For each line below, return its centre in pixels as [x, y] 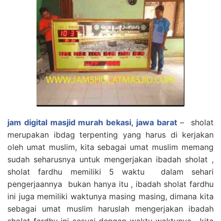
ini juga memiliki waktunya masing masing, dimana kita [110, 196]
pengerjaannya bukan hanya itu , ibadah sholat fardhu [110, 184]
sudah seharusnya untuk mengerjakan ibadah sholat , [110, 159]
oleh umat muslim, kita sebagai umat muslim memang [110, 147]
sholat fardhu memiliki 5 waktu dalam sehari [110, 171]
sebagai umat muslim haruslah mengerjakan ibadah [110, 208]
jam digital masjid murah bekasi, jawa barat [92, 122]
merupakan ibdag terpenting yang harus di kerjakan [110, 134]
